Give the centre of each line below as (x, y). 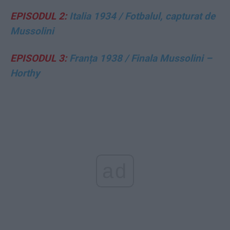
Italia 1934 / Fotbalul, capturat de (141, 16)
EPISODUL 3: (39, 58)
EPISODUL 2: (39, 16)
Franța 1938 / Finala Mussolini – (139, 58)
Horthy (25, 73)
